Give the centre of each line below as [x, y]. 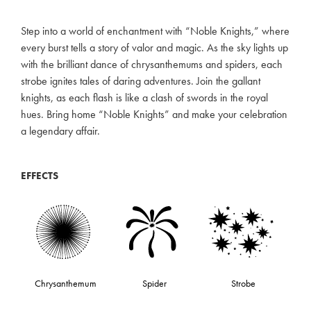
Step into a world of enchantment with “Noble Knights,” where [155, 31]
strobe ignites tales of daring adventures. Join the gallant [141, 81]
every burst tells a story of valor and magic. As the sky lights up [154, 48]
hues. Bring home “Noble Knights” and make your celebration [154, 115]
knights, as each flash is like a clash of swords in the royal [144, 98]
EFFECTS [40, 175]
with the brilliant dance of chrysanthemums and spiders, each [152, 65]
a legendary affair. [60, 131]
